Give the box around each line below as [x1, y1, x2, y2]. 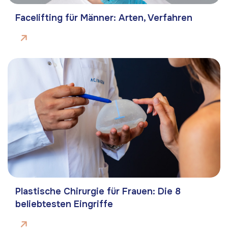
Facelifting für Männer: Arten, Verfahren [15, 12, 192, 24]
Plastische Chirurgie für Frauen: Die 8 [15, 186, 181, 197]
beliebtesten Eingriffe [15, 198, 113, 210]
